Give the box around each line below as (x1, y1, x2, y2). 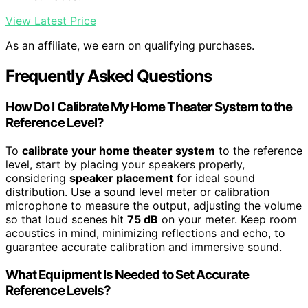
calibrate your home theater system (22, 144, 215, 158)
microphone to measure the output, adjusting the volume (5, 199, 302, 213)
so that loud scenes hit (5, 212, 127, 227)
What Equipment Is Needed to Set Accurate (5, 266, 250, 283)
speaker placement (69, 171, 173, 186)
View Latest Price (5, 13, 96, 27)
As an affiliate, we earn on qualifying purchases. (5, 38, 254, 52)
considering (5, 171, 69, 186)
